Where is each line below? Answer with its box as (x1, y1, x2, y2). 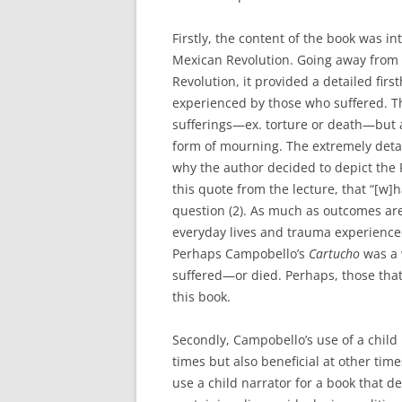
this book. (172, 288, 231, 305)
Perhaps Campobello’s (172, 245, 309, 262)
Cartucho (309, 245, 360, 262)
